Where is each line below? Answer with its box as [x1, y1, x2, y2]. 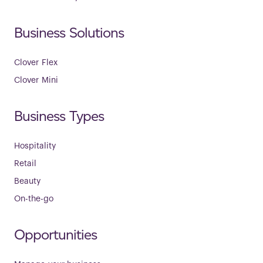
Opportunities [14, 225, 97, 243]
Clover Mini [14, 76, 58, 85]
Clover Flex [14, 58, 58, 67]
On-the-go [14, 194, 54, 203]
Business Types [14, 107, 104, 124]
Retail [14, 159, 37, 168]
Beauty [14, 177, 41, 186]
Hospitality [14, 141, 56, 150]
